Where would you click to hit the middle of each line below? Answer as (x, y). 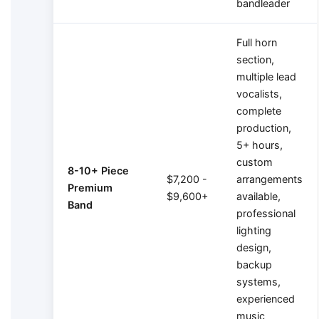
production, (264, 128)
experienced (266, 299)
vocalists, (259, 94)
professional (266, 214)
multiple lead (266, 77)
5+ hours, (260, 145)
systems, (258, 282)
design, (254, 248)
